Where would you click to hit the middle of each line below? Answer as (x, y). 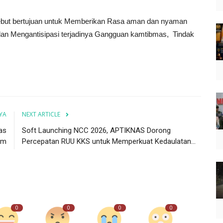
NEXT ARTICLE (41, 114)
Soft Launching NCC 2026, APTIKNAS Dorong (96, 130)
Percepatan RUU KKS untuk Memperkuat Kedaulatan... (109, 141)
